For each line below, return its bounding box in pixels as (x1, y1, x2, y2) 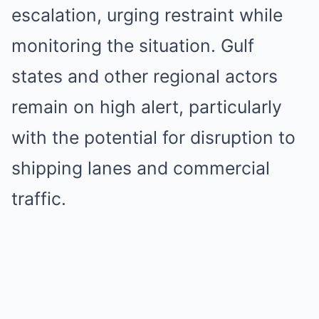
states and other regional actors (11, 66, 278, 87)
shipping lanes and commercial (11, 157, 270, 179)
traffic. (11, 188, 66, 209)
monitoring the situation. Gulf (11, 35, 254, 56)
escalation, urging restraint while (11, 4, 283, 26)
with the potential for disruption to (11, 127, 296, 148)
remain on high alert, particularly (11, 96, 282, 117)
